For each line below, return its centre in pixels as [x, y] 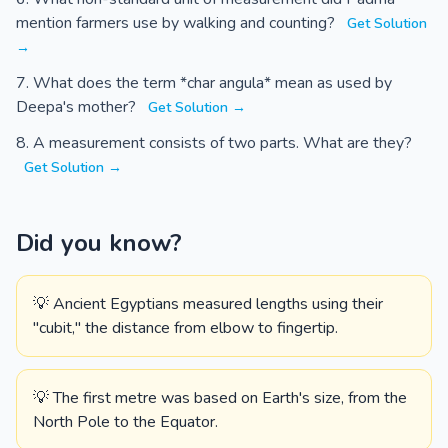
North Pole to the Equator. [125, 422]
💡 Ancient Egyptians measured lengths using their [208, 304]
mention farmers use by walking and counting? [177, 23]
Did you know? [99, 243]
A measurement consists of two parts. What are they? [222, 143]
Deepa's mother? [78, 107]
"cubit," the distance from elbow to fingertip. [185, 328]
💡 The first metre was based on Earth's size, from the [220, 398]
